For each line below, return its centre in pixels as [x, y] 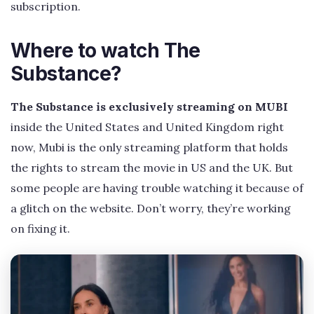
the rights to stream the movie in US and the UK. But [152, 167]
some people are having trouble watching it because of [157, 187]
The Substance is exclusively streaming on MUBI [149, 106]
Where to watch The [105, 50]
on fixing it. [40, 228]
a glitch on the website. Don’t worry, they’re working [151, 208]
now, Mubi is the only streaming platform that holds [149, 147]
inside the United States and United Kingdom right [147, 127]
